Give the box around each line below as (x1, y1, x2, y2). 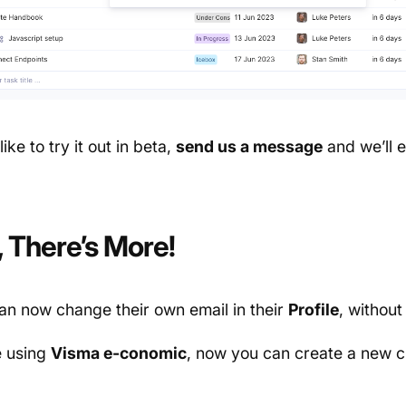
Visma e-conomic (50, 343, 187, 363)
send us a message (175, 137, 323, 157)
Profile (287, 300, 339, 320)
